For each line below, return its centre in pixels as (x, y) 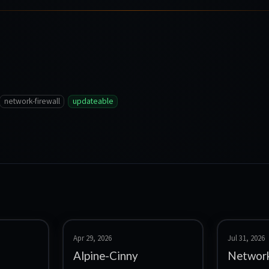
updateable (93, 101)
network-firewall (32, 101)
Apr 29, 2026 (92, 238)
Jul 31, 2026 (246, 238)
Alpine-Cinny (105, 256)
